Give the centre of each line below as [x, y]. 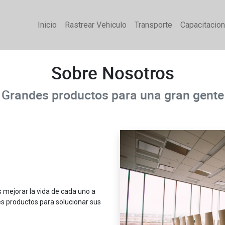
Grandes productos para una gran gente [113, 95]
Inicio [47, 25]
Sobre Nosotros [113, 73]
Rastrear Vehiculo [96, 25]
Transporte [153, 25]
